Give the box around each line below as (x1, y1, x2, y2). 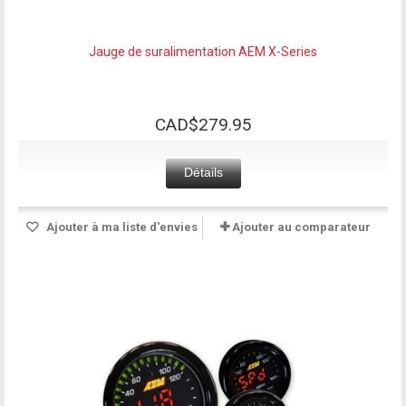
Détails (183, 164, 223, 179)
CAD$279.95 (154, 113, 252, 135)
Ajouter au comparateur (232, 219, 371, 234)
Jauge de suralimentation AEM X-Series (89, 43, 317, 59)
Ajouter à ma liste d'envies (43, 219, 198, 234)
